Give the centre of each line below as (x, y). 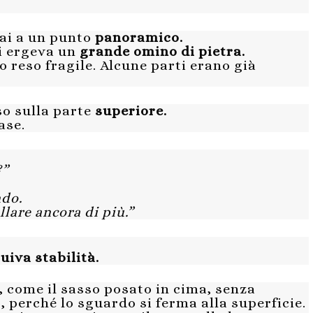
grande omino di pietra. (162, 52)
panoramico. (139, 38)
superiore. (129, 111)
